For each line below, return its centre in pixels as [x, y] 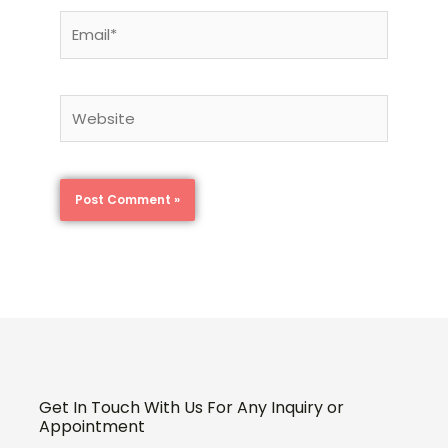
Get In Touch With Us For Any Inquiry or [191, 408]
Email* [82, 24]
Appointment [92, 427]
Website [91, 107]
